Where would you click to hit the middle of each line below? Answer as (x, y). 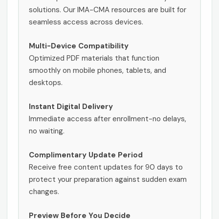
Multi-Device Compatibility (79, 46)
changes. (44, 191)
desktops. (46, 82)
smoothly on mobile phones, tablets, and (98, 70)
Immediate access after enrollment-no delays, (108, 119)
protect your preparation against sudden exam (108, 179)
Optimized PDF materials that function (94, 58)
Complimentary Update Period (86, 155)
